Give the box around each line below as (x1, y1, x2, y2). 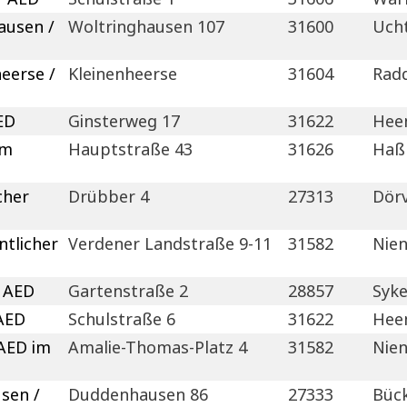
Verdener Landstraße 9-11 (68, 232, 273, 254)
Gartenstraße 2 (68, 279, 189, 302)
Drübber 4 (68, 184, 150, 207)
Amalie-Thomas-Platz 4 (68, 335, 248, 358)
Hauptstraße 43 (68, 137, 194, 160)
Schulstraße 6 (68, 307, 176, 330)
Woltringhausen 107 (68, 15, 225, 37)
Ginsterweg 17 (68, 109, 181, 132)
